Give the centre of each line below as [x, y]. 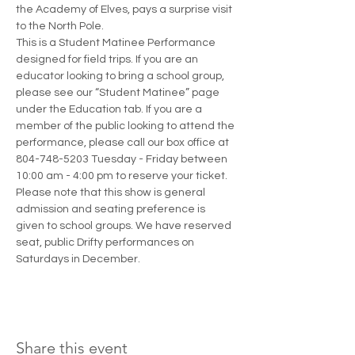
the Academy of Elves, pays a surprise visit [125, 10]
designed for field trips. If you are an [108, 59]
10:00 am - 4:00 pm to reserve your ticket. [123, 176]
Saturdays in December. [78, 259]
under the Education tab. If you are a [110, 109]
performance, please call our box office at [124, 143]
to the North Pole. [60, 26]
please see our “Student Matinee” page [119, 93]
